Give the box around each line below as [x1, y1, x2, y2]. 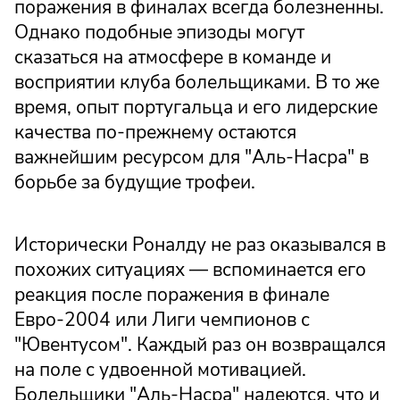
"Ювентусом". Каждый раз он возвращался [14, 331, 386, 357]
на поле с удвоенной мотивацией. [14, 356, 306, 382]
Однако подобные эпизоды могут [14, 20, 304, 46]
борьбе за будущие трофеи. [14, 170, 255, 196]
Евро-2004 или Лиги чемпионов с [14, 306, 310, 332]
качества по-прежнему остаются [14, 120, 296, 146]
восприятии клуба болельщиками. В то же [14, 70, 379, 96]
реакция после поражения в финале [14, 281, 329, 307]
